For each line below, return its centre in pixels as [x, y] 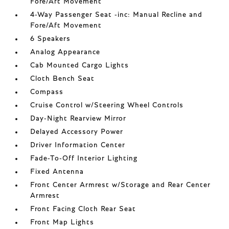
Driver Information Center [78, 145]
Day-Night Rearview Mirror [78, 119]
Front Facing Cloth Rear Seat [83, 209]
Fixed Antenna [57, 172]
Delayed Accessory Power [77, 132]
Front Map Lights [62, 222]
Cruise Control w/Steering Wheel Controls [107, 105]
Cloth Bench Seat [63, 79]
